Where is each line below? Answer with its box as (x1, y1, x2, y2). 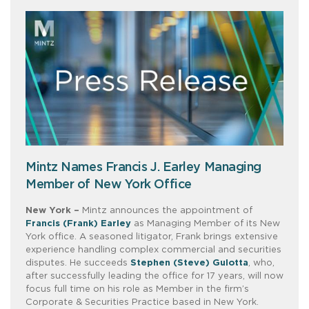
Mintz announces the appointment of (79, 206, 252, 215)
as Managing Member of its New (131, 219, 280, 228)
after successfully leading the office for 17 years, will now (26, 271, 283, 281)
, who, (248, 258, 275, 268)
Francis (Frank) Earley (26, 219, 131, 228)
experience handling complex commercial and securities (26, 245, 281, 255)
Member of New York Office (26, 178, 192, 191)
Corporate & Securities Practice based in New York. (26, 297, 259, 307)
